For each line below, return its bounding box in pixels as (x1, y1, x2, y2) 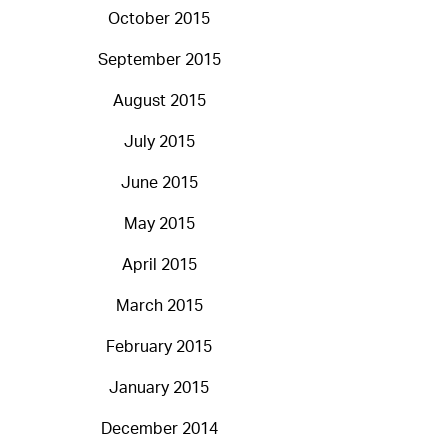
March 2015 (115, 298, 203, 315)
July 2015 (123, 134, 195, 151)
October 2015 (108, 11, 210, 28)
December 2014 (100, 421, 218, 438)
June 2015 (120, 175, 198, 192)
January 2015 (109, 380, 209, 397)
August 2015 (112, 93, 206, 110)
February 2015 (106, 339, 212, 356)
